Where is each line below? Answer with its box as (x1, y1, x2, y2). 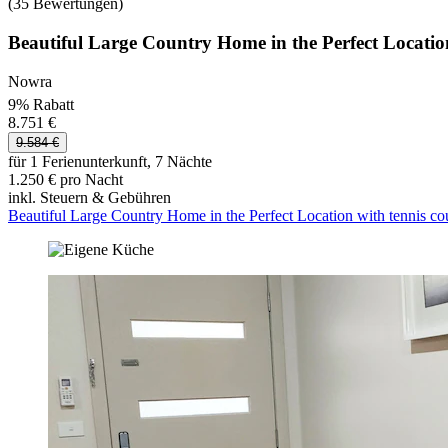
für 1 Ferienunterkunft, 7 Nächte (8, 152, 212, 170)
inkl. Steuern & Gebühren (8, 188, 171, 206)
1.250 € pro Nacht (8, 170, 123, 188)
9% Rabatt (8, 95, 74, 113)
